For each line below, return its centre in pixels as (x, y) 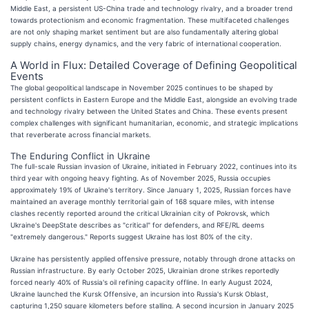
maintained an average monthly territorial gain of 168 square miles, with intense (142, 201)
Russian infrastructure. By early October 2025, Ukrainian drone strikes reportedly (145, 270)
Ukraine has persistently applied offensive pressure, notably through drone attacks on (153, 258)
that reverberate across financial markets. (81, 134)
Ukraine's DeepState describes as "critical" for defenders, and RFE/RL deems (137, 225)
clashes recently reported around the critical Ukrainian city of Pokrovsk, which (140, 213)
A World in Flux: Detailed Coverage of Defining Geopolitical (154, 65)
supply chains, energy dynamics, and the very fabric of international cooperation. (146, 43)
